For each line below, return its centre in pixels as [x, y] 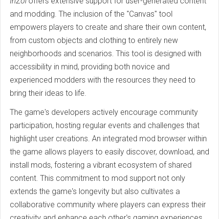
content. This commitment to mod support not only [98, 178]
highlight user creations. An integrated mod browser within [108, 138]
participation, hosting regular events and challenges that [105, 125]
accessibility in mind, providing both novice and [90, 66]
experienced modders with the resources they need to [103, 80]
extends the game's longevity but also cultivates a [95, 191]
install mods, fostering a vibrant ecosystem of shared [101, 165]
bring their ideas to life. [48, 93]
